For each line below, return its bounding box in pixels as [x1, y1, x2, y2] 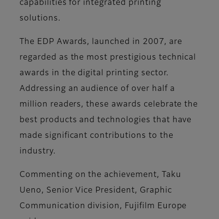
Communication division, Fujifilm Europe [20, 202, 187, 210]
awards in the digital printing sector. [20, 69, 169, 77]
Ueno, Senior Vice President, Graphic [20, 186, 172, 195]
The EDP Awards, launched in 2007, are [20, 38, 182, 46]
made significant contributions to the [20, 131, 174, 140]
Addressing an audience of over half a [20, 85, 175, 93]
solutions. [20, 14, 61, 22]
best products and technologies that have [20, 116, 192, 124]
